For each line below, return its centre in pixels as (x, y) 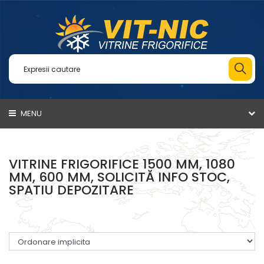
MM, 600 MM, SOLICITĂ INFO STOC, (119, 177)
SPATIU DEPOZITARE (71, 190)
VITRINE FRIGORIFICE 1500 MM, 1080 (122, 164)
